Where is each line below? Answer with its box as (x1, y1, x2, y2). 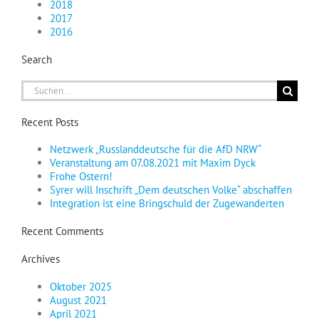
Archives (21, 252, 60, 266)
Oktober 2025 (50, 280, 112, 294)
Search (21, 52, 52, 66)
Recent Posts (21, 115, 78, 129)
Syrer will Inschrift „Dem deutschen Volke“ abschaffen (50, 183, 292, 197)
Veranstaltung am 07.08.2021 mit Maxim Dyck (50, 156, 256, 170)
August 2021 (50, 293, 107, 308)
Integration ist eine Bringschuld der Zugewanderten (50, 197, 284, 211)
